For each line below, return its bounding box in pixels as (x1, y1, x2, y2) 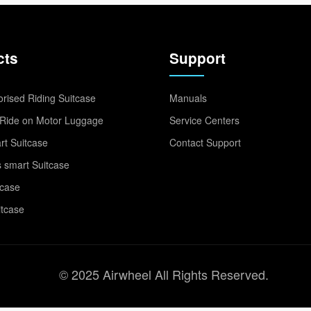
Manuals (169, 91, 207, 105)
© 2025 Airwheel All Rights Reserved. (58, 265, 269, 283)
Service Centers (169, 113, 239, 127)
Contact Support (169, 135, 241, 149)
